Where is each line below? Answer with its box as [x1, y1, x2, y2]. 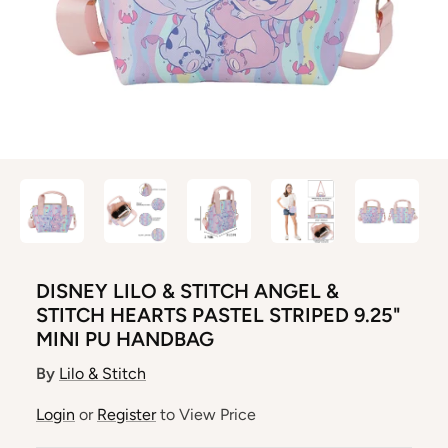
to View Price [156, 404, 256, 424]
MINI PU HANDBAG [36, 326, 214, 351]
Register [97, 404, 156, 424]
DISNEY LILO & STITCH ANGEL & [36, 278, 339, 303]
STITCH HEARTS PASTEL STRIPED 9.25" [36, 302, 401, 327]
